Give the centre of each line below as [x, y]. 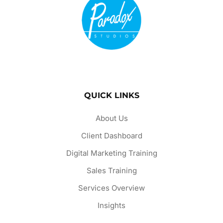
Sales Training [111, 170]
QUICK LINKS [111, 95]
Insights [111, 205]
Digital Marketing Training [111, 153]
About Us [111, 118]
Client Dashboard [111, 135]
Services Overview [111, 188]
